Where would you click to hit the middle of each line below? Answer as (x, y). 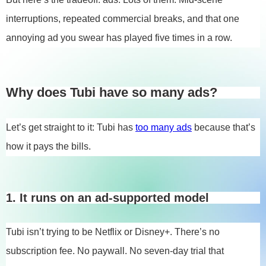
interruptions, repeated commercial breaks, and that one (123, 19)
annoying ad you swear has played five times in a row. (119, 38)
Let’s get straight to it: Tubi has (71, 127)
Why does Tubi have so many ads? (112, 92)
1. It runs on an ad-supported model (107, 198)
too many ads (164, 127)
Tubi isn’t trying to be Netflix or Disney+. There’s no (113, 232)
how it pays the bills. (48, 146)
